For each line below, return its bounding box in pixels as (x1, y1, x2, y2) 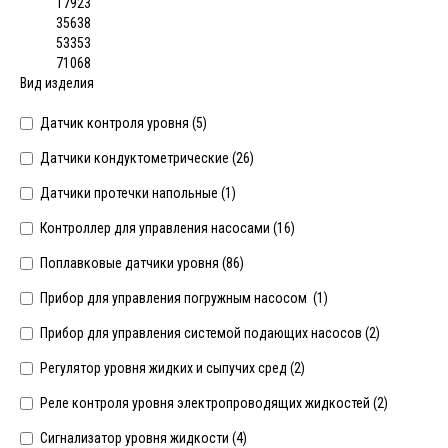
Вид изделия (20, 75, 94, 91)
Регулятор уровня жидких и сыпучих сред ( (40, 360, 294, 376)
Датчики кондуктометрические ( (40, 150, 236, 166)
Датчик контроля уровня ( (40, 115, 196, 131)
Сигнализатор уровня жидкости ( (40, 430, 236, 446)
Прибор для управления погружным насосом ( (40, 290, 317, 306)
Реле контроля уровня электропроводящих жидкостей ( (40, 395, 377, 411)
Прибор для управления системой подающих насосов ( (40, 325, 369, 341)
